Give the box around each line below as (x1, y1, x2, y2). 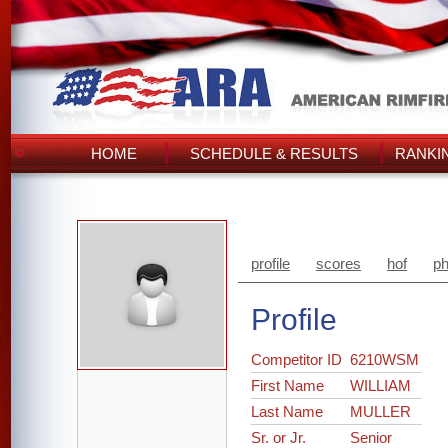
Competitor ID (251, 351, 351, 368)
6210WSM (350, 351, 420, 368)
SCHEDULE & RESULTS (190, 145, 358, 162)
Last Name (251, 403, 324, 420)
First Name (251, 377, 325, 394)
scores (316, 255, 362, 272)
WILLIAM (350, 377, 412, 394)
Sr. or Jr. (251, 429, 307, 446)
